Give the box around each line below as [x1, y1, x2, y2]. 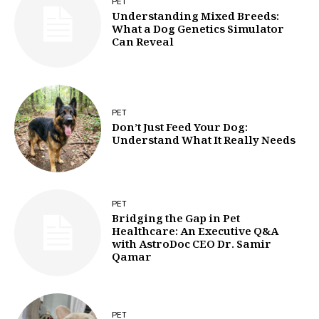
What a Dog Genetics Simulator [112, 21, 285, 41]
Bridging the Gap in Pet [112, 211, 241, 230]
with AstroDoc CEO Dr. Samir [112, 236, 272, 256]
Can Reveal [112, 34, 174, 53]
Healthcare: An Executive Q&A [112, 224, 279, 243]
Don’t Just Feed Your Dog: [112, 119, 249, 138]
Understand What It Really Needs [112, 132, 296, 151]
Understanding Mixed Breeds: [112, 9, 280, 28]
